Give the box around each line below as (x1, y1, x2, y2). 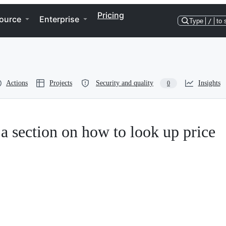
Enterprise (39, 14, 79, 24)
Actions (6, 79, 28, 87)
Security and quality (96, 79, 153, 87)
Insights (198, 79, 220, 87)
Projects (49, 79, 72, 87)
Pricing (97, 10, 124, 20)
